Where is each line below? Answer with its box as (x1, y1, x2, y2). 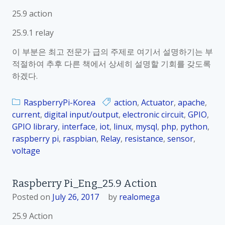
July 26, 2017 (52, 191, 99, 202)
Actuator (141, 97, 174, 108)
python (180, 121, 207, 132)
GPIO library (12, 121, 58, 132)
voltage (12, 145, 40, 156)
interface (62, 121, 95, 132)
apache (178, 97, 205, 108)
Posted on (12, 191, 52, 202)
